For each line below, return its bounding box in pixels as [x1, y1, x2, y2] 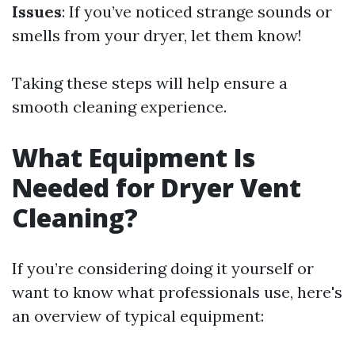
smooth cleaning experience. [12, 97, 227, 117]
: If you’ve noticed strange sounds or [62, 2, 332, 22]
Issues [12, 2, 62, 22]
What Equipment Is [12, 140, 255, 175]
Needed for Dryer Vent [12, 170, 301, 205]
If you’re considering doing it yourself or [12, 258, 314, 279]
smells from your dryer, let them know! [12, 25, 302, 46]
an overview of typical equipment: [12, 306, 264, 326]
